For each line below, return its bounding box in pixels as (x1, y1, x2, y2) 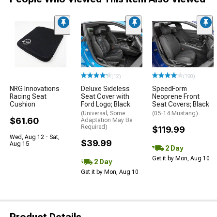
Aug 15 (10, 140, 29, 148)
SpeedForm (152, 85, 187, 93)
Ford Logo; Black (81, 100, 130, 108)
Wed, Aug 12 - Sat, (10, 134, 60, 141)
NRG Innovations (10, 85, 60, 93)
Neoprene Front (152, 93, 200, 101)
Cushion (10, 100, 35, 108)
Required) (81, 124, 108, 131)
